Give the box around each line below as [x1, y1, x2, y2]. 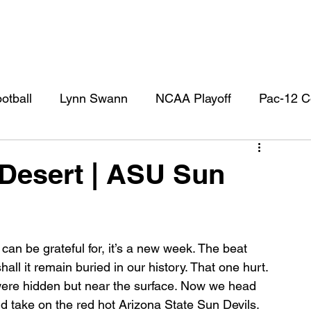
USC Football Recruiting [133, 146, 267, 161]
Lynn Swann [60, 90, 128, 106]
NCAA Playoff [155, 90, 231, 106]
